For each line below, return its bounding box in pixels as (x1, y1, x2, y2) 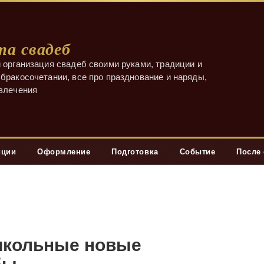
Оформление (37, 147, 91, 156)
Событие (179, 147, 216, 156)
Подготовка (111, 147, 159, 156)
